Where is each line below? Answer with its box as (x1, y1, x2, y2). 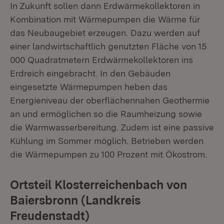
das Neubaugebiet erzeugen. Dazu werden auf (10, 27, 200, 38)
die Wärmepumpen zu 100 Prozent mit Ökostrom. (10, 148, 207, 159)
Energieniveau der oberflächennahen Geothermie (10, 94, 209, 105)
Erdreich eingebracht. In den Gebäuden (10, 67, 170, 78)
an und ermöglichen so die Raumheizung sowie (10, 108, 202, 119)
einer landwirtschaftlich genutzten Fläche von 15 (10, 40, 206, 51)
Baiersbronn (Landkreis (10, 192, 140, 207)
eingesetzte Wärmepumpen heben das (10, 81, 167, 92)
